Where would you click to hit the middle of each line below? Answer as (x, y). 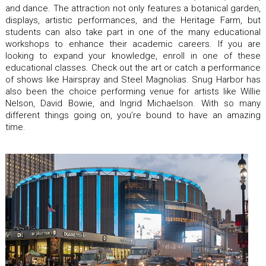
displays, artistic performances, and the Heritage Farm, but (133, 20)
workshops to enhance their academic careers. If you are (133, 44)
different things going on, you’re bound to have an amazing (133, 115)
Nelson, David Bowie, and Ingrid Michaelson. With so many (133, 104)
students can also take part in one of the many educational (133, 32)
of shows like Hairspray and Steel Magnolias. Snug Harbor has (133, 80)
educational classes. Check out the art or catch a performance (133, 68)
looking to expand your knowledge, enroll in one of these (133, 56)
